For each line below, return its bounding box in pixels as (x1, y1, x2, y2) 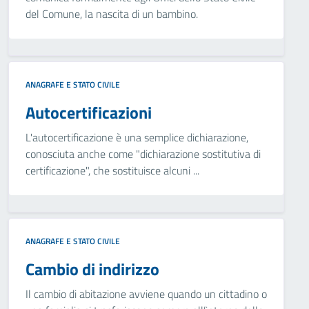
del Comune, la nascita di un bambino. (26, 6, 198, 22)
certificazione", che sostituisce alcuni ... (26, 162, 199, 179)
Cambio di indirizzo (26, 257, 159, 281)
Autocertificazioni (26, 100, 152, 125)
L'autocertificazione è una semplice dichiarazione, (26, 129, 248, 146)
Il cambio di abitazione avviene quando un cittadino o (26, 286, 267, 302)
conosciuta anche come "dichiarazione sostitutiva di (26, 146, 261, 162)
